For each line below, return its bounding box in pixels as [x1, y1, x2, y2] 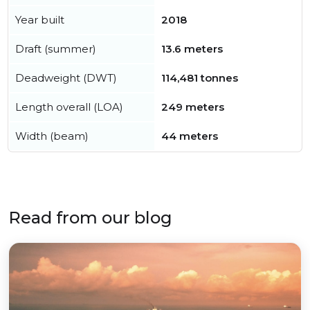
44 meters [161, 129, 218, 143]
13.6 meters [161, 42, 223, 56]
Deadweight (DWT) [15, 71, 117, 85]
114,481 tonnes [161, 71, 238, 85]
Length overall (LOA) [15, 100, 123, 114]
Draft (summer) [15, 42, 96, 56]
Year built [15, 13, 64, 27]
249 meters [161, 100, 224, 114]
